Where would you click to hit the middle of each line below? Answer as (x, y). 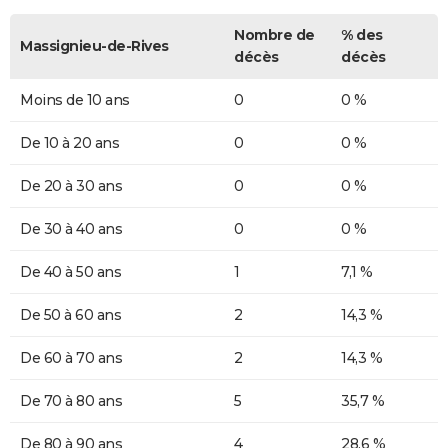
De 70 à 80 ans (71, 401)
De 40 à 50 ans (70, 272)
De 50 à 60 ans (70, 315)
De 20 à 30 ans (71, 186)
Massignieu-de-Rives (94, 46)
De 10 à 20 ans (69, 143)
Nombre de (274, 35)
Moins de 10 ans (75, 100)
